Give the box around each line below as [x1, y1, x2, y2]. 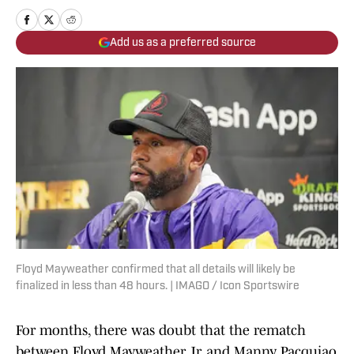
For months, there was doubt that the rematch [16, 322, 306, 339]
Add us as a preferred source [109, 36, 256, 49]
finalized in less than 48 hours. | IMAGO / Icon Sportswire [16, 281, 299, 293]
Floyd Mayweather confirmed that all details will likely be [16, 264, 296, 277]
